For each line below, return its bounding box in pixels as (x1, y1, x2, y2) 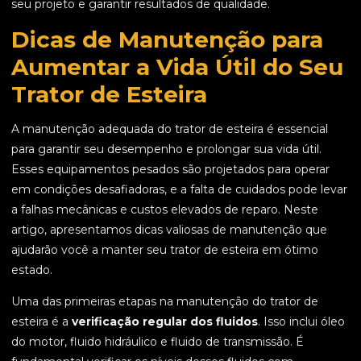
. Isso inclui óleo (258, 314, 345, 330)
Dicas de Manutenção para (11, 26, 323, 54)
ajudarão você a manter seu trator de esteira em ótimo (11, 243, 318, 258)
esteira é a (11, 314, 72, 330)
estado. (11, 263, 52, 278)
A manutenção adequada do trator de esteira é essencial (11, 122, 328, 137)
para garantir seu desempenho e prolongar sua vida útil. (11, 142, 322, 157)
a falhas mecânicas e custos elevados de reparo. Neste (11, 202, 318, 218)
